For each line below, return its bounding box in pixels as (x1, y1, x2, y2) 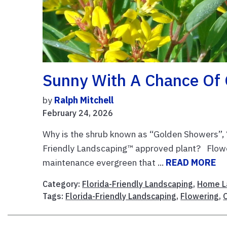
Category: (43, 178, 83, 189)
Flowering (180, 191, 219, 201)
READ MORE (166, 156, 216, 168)
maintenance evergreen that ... (43, 156, 166, 168)
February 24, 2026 (43, 107, 113, 118)
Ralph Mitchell (54, 94, 114, 106)
